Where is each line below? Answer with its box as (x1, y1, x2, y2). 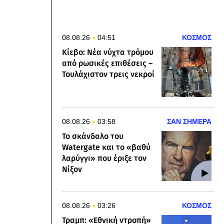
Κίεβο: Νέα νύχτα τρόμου (62, 47, 153, 57)
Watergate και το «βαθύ (62, 142, 150, 152)
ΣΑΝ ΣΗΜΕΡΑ (167, 117, 211, 125)
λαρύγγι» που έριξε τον (62, 153, 146, 163)
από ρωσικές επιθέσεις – (62, 58, 152, 68)
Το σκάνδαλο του (62, 131, 123, 141)
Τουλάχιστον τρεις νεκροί (62, 69, 154, 79)
